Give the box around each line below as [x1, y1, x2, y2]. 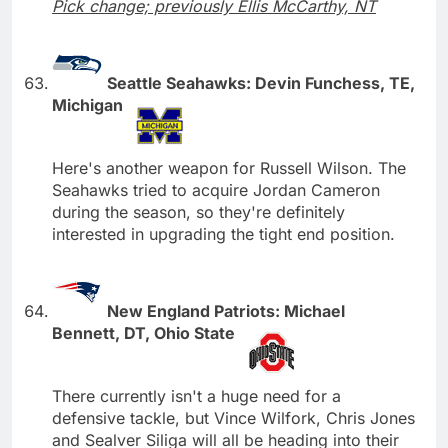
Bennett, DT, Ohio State [52, 322, 239, 343]
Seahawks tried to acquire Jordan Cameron [52, 179, 380, 200]
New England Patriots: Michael [107, 300, 345, 321]
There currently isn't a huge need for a [52, 385, 341, 406]
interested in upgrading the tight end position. [52, 223, 395, 244]
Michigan [52, 94, 127, 115]
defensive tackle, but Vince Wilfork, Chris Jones [52, 407, 415, 428]
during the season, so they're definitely [52, 201, 345, 222]
